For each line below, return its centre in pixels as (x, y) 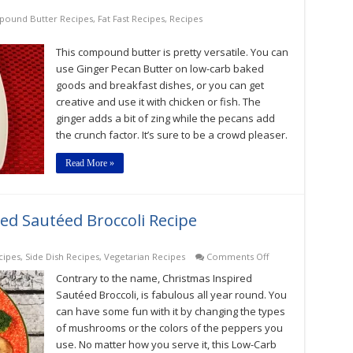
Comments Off (237, 256)
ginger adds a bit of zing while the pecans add (165, 118)
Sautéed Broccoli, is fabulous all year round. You (171, 295)
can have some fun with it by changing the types (170, 311)
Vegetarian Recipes (144, 256)
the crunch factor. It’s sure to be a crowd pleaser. (171, 135)
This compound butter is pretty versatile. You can (172, 52)
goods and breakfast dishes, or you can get (160, 85)
